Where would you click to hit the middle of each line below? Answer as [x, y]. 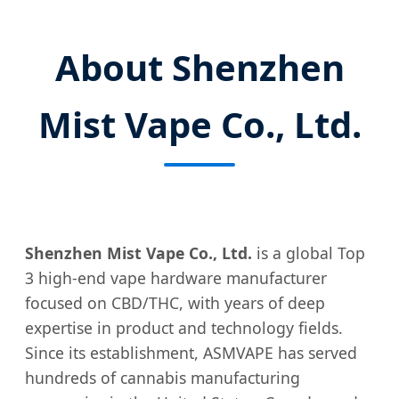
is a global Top [309, 252]
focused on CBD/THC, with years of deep [175, 302]
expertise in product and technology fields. [184, 327]
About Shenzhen [199, 67]
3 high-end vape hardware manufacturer [176, 277]
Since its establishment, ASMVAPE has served [191, 352]
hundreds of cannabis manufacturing [163, 377]
